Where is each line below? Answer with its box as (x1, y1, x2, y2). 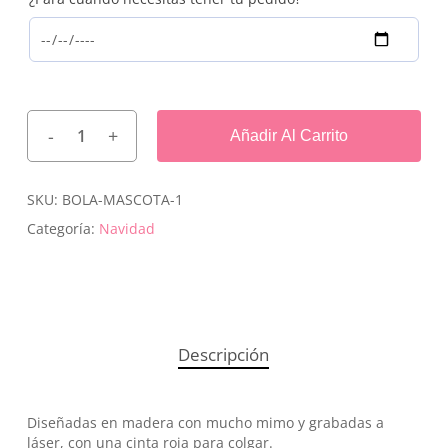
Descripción (178, 343, 270, 367)
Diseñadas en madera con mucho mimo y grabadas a (26, 413, 384, 433)
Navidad (98, 219, 155, 239)
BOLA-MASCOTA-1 (61, 190, 183, 210)
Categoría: (26, 219, 99, 239)
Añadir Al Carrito (229, 127, 348, 145)
